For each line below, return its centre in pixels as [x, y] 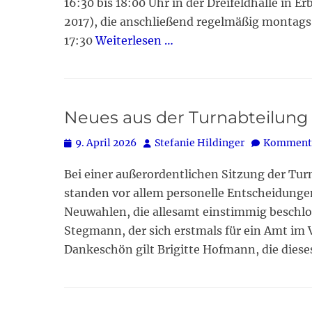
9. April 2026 [106, 143]
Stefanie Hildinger [200, 143]
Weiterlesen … [134, 41]
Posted [80, 142]
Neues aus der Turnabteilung [186, 118]
